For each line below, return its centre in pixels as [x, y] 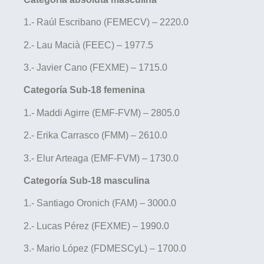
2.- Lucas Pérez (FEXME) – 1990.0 [96, 226]
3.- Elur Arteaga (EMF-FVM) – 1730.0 [101, 158]
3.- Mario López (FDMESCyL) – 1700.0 [105, 249]
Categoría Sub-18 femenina [84, 90]
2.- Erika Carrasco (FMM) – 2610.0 [95, 136]
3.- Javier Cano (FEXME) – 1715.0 [95, 67]
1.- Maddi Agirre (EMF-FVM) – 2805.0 [102, 113]
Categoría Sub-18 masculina [87, 180]
